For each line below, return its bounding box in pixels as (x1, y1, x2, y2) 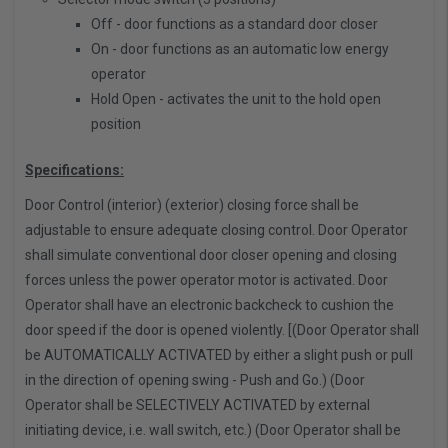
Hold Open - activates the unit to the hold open (91, 91, 382, 108)
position (91, 116, 142, 133)
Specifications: (25, 162, 124, 179)
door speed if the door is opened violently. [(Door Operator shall (25, 322, 419, 339)
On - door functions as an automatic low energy (91, 41, 390, 58)
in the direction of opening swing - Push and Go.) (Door (25, 372, 365, 389)
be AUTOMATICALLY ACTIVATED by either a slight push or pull (25, 347, 413, 364)
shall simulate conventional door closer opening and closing (25, 247, 397, 264)
